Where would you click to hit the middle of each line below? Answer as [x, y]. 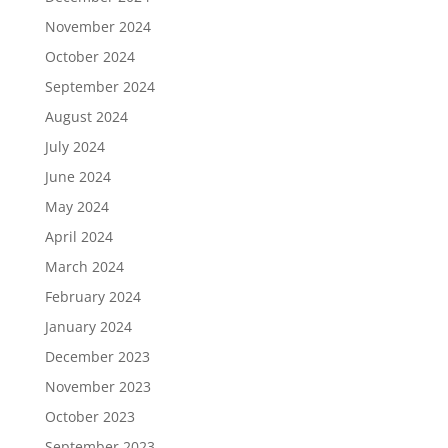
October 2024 [89, 56]
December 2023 [97, 356]
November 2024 [97, 26]
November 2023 [97, 386]
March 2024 [84, 266]
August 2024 [86, 116]
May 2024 [76, 206]
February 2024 [92, 296]
